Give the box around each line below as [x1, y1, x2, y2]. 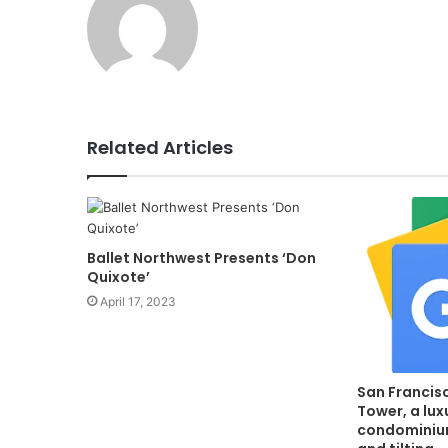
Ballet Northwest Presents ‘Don [87, 248, 316, 269]
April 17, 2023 [100, 294, 176, 310]
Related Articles [87, 135, 233, 161]
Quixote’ [87, 267, 150, 288]
